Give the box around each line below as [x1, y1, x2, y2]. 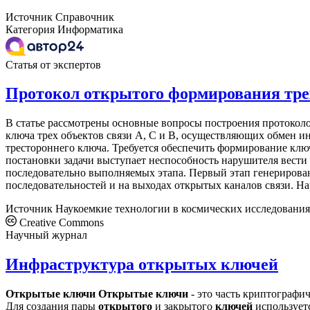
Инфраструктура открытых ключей [6, 255, 278, 274]
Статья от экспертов [6, 58, 101, 71]
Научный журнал [6, 229, 87, 241]
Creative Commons [17, 217, 104, 229]
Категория [6, 23, 55, 35]
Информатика [57, 23, 123, 35]
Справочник [55, 10, 114, 23]
